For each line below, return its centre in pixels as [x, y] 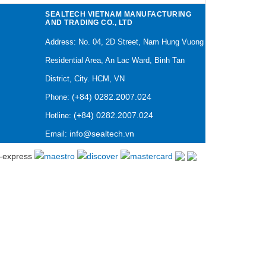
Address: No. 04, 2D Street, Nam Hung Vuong [124, 42]
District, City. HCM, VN [85, 79]
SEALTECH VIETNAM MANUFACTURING [118, 15]
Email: [57, 134]
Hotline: [59, 116]
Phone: [58, 97]
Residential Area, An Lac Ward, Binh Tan [115, 61]
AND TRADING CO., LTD [89, 23]
